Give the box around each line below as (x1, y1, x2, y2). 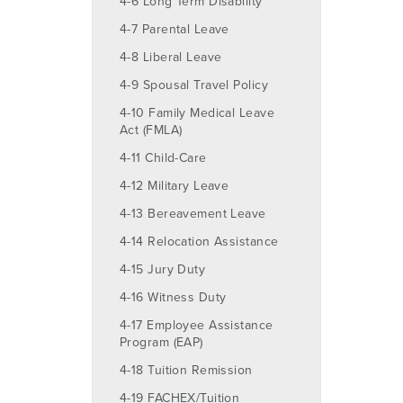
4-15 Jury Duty (120, 261, 206, 277)
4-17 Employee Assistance (120, 317, 273, 333)
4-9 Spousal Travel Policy (120, 76, 268, 93)
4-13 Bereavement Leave (120, 205, 266, 221)
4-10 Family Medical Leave (120, 104, 274, 121)
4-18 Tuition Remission (120, 362, 253, 378)
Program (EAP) (120, 334, 203, 350)
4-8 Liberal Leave (120, 49, 222, 65)
